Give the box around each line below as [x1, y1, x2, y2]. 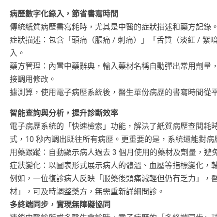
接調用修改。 [10, 74, 56, 84]
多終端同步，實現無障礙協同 [10, 200, 110, 209]
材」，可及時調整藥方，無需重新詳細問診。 [10, 186, 165, 196]
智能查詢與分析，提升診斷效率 [10, 108, 118, 118]
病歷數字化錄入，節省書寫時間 [10, 9, 118, 18]
